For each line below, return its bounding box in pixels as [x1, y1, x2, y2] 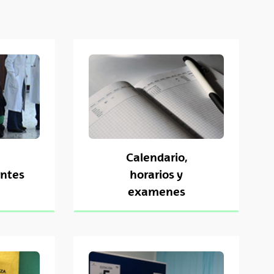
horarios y [130, 168, 183, 182]
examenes [127, 185, 185, 199]
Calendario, [125, 150, 187, 165]
